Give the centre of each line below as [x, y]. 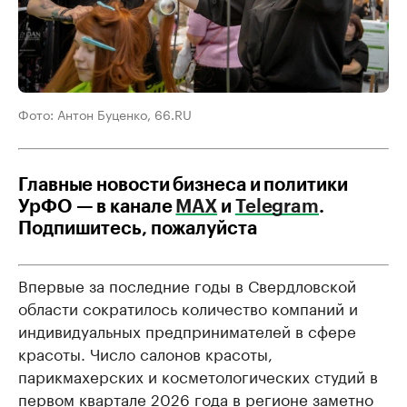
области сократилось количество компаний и [188, 307]
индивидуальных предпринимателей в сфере [187, 330]
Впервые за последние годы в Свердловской [187, 284]
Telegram [277, 207]
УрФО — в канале [97, 207]
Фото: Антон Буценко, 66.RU [105, 114]
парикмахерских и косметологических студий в [198, 375]
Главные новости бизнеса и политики [183, 185]
